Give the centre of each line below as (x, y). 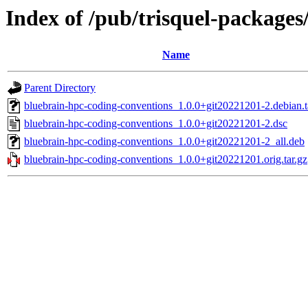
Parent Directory (60, 88)
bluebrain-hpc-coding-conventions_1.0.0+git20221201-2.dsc (156, 124)
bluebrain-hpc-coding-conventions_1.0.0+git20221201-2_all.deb (164, 142)
